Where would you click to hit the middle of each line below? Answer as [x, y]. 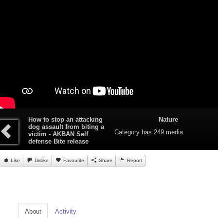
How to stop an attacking [65, 120]
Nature [169, 120]
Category [127, 132]
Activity [65, 212]
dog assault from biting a [66, 127]
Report [134, 161]
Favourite [73, 161]
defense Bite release [58, 142]
